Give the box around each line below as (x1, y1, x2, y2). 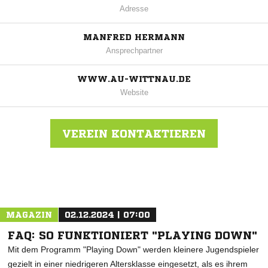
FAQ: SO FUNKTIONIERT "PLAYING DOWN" (8, 230, 257, 241)
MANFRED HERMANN (83, 33, 185, 42)
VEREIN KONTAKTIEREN (62, 128, 206, 139)
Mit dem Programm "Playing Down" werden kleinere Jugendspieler (8, 245, 259, 255)
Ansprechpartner (105, 46, 163, 56)
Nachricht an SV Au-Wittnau (80, 178, 176, 188)
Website (120, 88, 148, 98)
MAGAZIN (6, 211, 52, 220)
